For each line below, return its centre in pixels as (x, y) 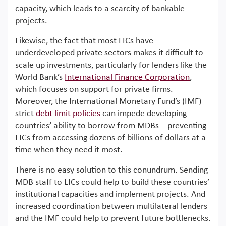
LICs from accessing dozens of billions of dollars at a (110, 138)
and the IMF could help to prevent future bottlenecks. (113, 219)
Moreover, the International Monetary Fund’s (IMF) (108, 102)
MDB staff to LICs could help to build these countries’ (112, 182)
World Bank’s (40, 77)
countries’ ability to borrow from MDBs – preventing (111, 126)
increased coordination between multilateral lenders (111, 207)
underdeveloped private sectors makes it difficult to (109, 53)
